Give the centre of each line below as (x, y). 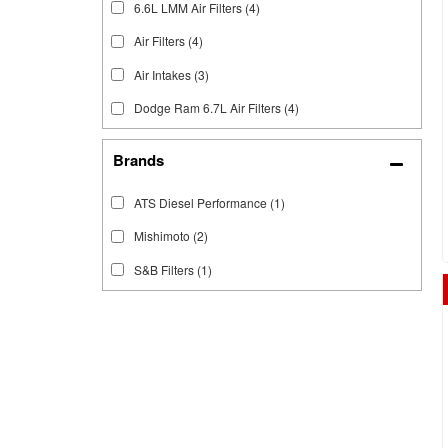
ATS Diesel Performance (200, 202)
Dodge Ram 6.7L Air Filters (207, 108)
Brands (138, 160)
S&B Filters (164, 269)
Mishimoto (162, 236)
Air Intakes (162, 74)
